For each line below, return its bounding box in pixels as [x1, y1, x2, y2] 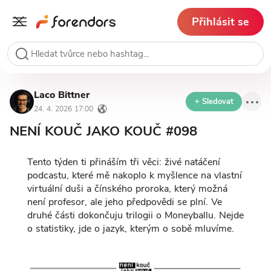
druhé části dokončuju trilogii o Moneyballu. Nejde [27, 208, 244, 222]
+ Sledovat [194, 96, 233, 107]
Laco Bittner [34, 88, 90, 102]
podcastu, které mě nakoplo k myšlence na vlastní [27, 168, 242, 182]
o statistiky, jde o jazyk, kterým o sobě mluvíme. [27, 221, 234, 235]
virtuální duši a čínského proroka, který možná [27, 181, 227, 195]
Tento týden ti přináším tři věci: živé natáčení [27, 155, 220, 169]
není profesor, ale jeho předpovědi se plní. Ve [27, 195, 222, 209]
